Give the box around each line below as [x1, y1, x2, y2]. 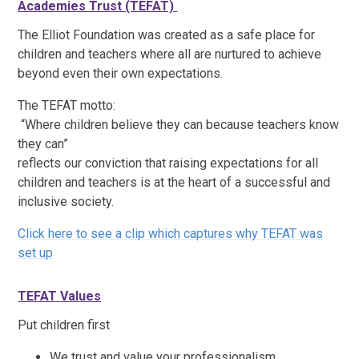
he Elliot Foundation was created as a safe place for [25, 26, 316, 42]
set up [18, 244, 54, 260]
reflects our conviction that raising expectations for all [18, 155, 319, 171]
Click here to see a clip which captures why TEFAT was [18, 225, 324, 241]
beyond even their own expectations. [18, 65, 227, 81]
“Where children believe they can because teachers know [18, 116, 340, 132]
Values [60, 288, 102, 304]
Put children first [18, 317, 114, 333]
